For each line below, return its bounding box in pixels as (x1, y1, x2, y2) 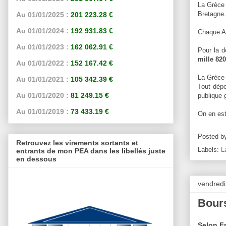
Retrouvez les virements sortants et (16, 138, 138, 147)
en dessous (16, 154, 56, 163)
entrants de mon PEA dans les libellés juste (16, 146, 165, 155)
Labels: (198, 146, 221, 154)
